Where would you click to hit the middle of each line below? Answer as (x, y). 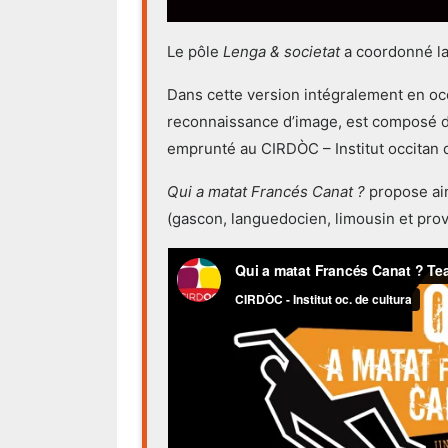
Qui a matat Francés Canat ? (266, 191)
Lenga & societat (281, 51)
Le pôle (195, 51)
